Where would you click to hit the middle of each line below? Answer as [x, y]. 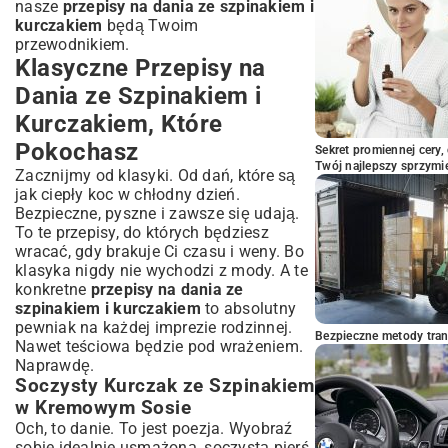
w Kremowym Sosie [103, 408]
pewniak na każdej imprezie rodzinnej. [154, 327]
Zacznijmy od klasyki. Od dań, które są [155, 175]
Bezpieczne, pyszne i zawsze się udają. [157, 213]
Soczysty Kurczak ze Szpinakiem [164, 386]
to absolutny [248, 308]
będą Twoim [150, 25]
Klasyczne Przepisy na [140, 68]
